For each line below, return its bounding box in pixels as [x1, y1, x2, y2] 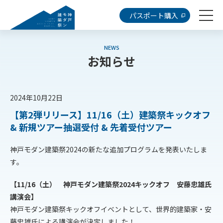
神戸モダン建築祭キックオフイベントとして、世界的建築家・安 [10, 204, 212, 214]
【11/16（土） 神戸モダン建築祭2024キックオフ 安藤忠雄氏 [10, 179, 212, 189]
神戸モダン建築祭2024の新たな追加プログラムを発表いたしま [10, 144, 207, 154]
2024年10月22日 [10, 93, 63, 103]
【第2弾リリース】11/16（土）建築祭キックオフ [10, 108, 211, 121]
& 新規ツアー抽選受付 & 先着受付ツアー [10, 120, 172, 133]
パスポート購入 [129, 10, 178, 20]
